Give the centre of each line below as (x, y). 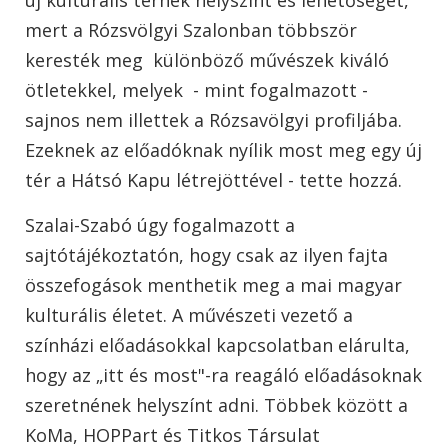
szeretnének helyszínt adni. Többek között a (216, 404)
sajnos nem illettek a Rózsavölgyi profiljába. (213, 119)
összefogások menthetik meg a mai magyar (213, 284)
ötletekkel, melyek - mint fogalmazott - (196, 89)
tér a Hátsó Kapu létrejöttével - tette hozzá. (213, 179)
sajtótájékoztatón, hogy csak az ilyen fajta (206, 254)
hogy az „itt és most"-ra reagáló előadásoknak (223, 374)
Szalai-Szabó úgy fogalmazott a (160, 224)
